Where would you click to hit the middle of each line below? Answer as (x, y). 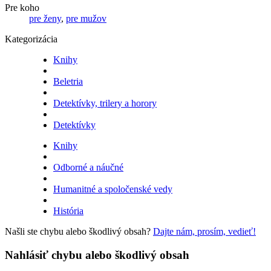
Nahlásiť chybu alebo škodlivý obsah (97, 255)
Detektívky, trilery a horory (105, 103)
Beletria (68, 82)
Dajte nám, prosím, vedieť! (204, 232)
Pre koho (22, 8)
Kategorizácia (31, 39)
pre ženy (45, 19)
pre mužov (86, 19)
